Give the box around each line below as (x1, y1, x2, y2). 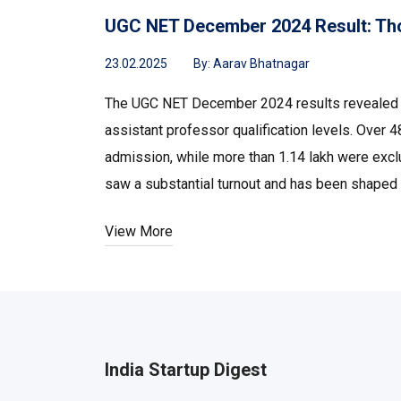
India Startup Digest (105, 359, 267, 381)
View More (105, 223, 173, 241)
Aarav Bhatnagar (213, 56, 310, 72)
